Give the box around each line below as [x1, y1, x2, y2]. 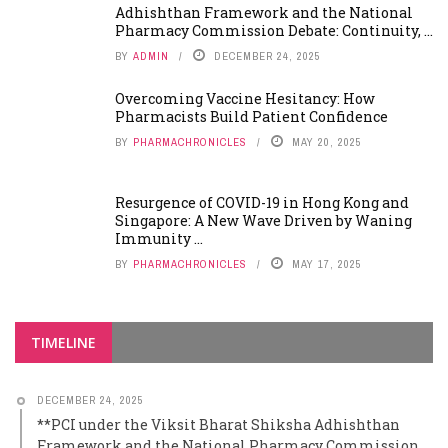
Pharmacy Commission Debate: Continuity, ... [115, 21, 433, 40]
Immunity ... [115, 229, 203, 248]
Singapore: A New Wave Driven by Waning [115, 211, 412, 230]
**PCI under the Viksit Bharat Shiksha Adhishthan [37, 415, 400, 434]
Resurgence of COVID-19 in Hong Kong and [115, 193, 409, 212]
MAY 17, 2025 [292, 257, 362, 271]
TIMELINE [31, 333, 96, 352]
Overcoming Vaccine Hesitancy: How [115, 89, 375, 108]
